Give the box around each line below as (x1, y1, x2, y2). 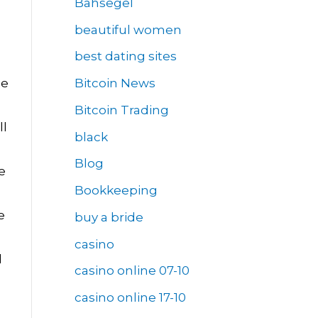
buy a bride (74, 209, 143, 224)
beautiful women (74, 22, 182, 37)
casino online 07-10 (74, 263, 190, 278)
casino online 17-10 (74, 290, 186, 305)
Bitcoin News (74, 76, 155, 91)
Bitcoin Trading (74, 102, 169, 117)
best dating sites (74, 49, 177, 64)
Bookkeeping (74, 183, 158, 198)
